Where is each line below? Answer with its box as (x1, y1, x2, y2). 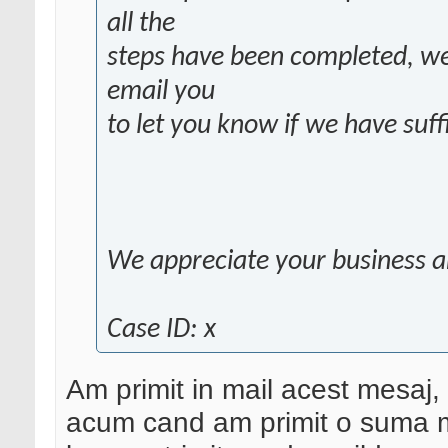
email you (107, 78, 215, 107)
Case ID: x (107, 316, 216, 345)
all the (107, 10, 175, 39)
